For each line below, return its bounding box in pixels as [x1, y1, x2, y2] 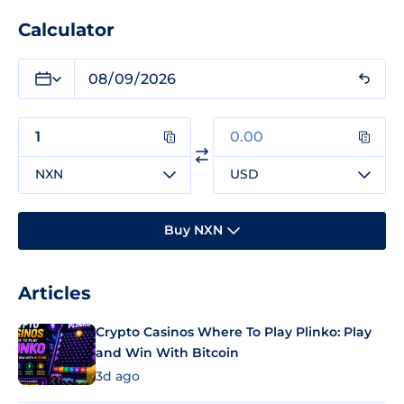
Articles [18, 281, 91, 304]
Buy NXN [164, 222, 223, 239]
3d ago [96, 368, 140, 385]
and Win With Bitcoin [96, 344, 239, 361]
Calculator [18, 18, 115, 41]
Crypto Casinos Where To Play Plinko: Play [96, 323, 372, 340]
